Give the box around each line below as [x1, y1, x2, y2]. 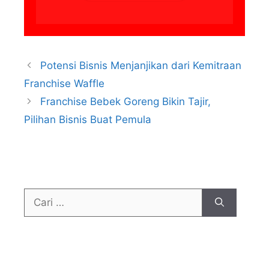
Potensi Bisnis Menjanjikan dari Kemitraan [40, 59, 242, 71]
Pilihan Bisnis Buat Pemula [24, 113, 151, 125]
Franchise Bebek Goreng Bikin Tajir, [40, 95, 211, 107]
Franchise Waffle [24, 77, 104, 89]
